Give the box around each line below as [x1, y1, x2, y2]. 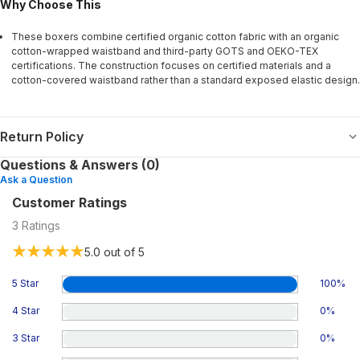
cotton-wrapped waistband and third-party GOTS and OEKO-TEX [11, 44, 318, 57]
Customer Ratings [12, 194, 127, 211]
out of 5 [100, 244, 145, 259]
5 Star [12, 276, 39, 289]
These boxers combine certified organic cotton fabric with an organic [11, 30, 339, 43]
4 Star [12, 304, 39, 317]
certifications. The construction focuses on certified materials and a [11, 59, 331, 72]
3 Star [12, 331, 39, 344]
